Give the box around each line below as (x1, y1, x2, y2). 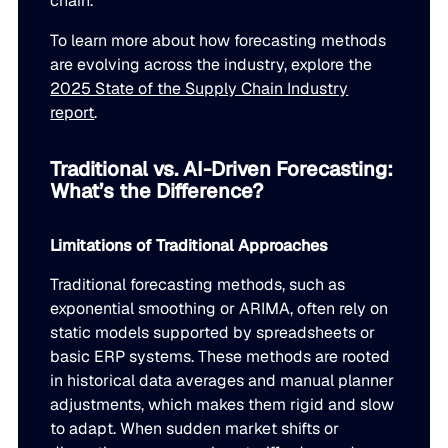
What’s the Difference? (50, 177, 264, 204)
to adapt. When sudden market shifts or (50, 417, 340, 439)
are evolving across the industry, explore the (50, 54, 373, 76)
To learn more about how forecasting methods (50, 30, 387, 52)
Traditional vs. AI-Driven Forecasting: (50, 155, 394, 182)
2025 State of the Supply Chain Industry (50, 78, 349, 100)
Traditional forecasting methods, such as (50, 273, 346, 295)
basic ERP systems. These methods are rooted (50, 345, 391, 367)
